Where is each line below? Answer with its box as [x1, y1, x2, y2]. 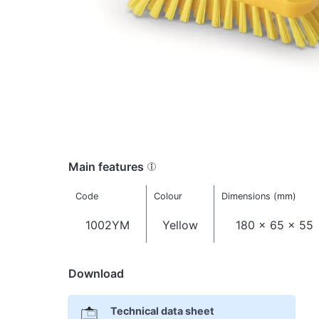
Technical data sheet [110, 305, 214, 318]
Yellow [162, 218, 198, 233]
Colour [153, 191, 182, 202]
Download [68, 266, 124, 281]
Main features [68, 159, 144, 174]
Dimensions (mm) [221, 191, 296, 202]
